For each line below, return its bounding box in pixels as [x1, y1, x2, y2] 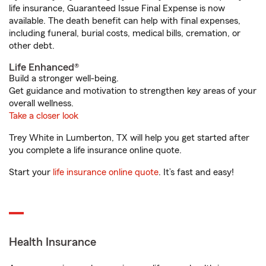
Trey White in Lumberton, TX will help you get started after [9, 133, 249, 142]
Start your [9, 167, 53, 177]
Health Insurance [9, 236, 96, 248]
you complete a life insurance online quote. [9, 145, 182, 155]
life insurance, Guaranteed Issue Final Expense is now [9, 4, 225, 13]
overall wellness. [9, 99, 74, 108]
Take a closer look [9, 111, 78, 121]
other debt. [9, 41, 55, 50]
